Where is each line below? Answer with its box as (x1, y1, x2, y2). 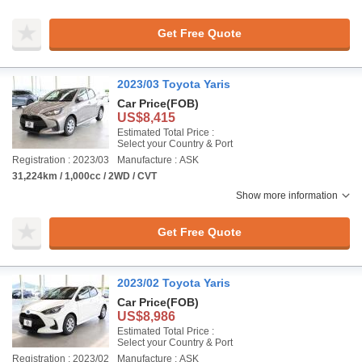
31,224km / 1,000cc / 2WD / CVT (12, 170, 157, 182)
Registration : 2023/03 (12, 154, 109, 166)
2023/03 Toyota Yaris (117, 78, 230, 90)
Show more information (236, 190, 338, 201)
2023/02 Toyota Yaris (117, 276, 230, 289)
